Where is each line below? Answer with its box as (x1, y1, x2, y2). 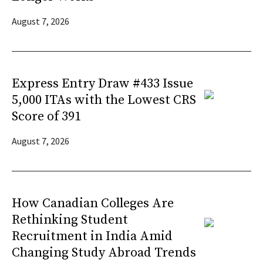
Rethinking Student (12, 212, 128, 228)
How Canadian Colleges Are (12, 195, 174, 212)
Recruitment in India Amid (12, 228, 173, 245)
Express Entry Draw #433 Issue (12, 76, 193, 92)
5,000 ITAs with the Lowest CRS (12, 92, 196, 109)
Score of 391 (12, 109, 81, 125)
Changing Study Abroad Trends (12, 245, 196, 261)
